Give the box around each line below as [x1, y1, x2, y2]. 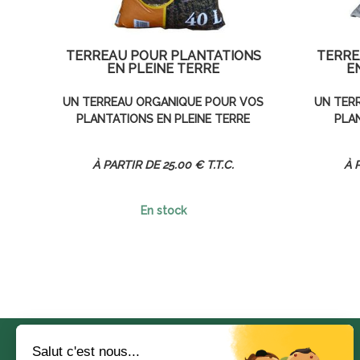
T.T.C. [207, 157, 235, 171]
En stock [140, 203, 186, 217]
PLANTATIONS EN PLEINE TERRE [76, 112, 251, 125]
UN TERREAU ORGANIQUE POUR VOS [63, 95, 264, 108]
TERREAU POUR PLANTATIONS [65, 48, 261, 64]
